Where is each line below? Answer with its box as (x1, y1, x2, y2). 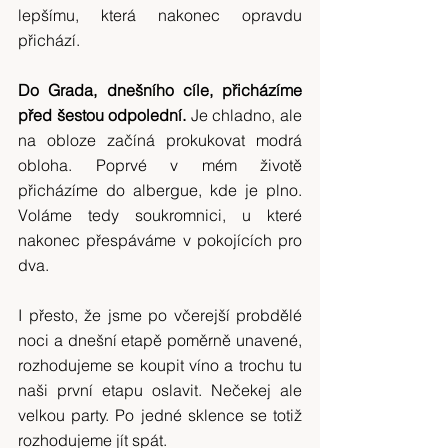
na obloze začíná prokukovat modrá (18, 130, 302, 151)
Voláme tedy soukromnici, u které (18, 205, 302, 226)
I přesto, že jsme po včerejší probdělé (18, 305, 302, 326)
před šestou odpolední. (18, 105, 191, 126)
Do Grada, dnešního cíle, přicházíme (18, 80, 302, 101)
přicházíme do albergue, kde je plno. (18, 180, 302, 201)
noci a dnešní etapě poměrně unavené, (18, 330, 302, 351)
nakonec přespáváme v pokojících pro (18, 230, 302, 251)
